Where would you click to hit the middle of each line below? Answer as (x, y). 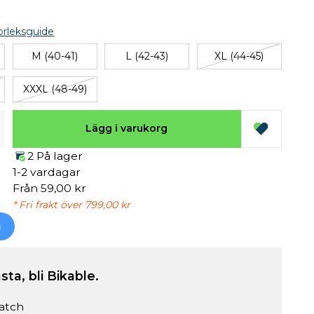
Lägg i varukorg (127, 128)
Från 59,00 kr (49, 188)
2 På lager (55, 156)
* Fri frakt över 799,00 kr (71, 204)
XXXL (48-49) (55, 89)
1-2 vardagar (46, 172)
